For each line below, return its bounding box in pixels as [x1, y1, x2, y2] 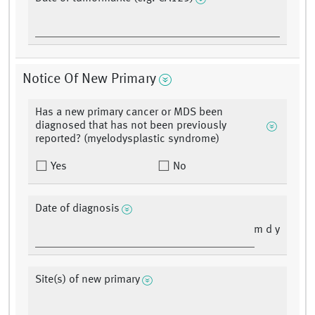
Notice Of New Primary [22, 72, 156, 87]
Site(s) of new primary [35, 274, 140, 286]
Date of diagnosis [35, 203, 120, 215]
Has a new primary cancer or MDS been [35, 107, 223, 119]
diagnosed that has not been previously [35, 120, 226, 132]
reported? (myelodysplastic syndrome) [35, 134, 219, 146]
